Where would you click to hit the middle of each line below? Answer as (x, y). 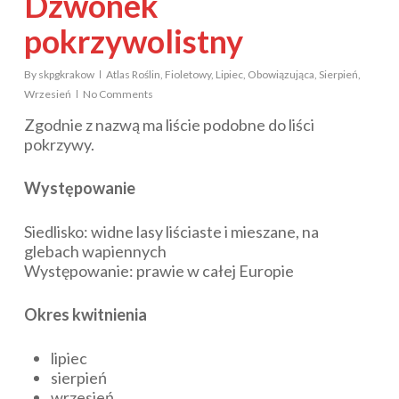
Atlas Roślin (133, 75)
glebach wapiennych (95, 252)
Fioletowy (187, 75)
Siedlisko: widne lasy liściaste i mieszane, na (171, 232)
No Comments (118, 94)
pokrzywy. (59, 145)
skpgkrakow (66, 75)
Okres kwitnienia (85, 315)
